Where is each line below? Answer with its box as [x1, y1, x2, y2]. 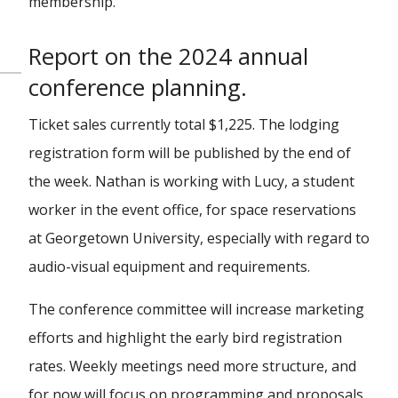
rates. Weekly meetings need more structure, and [28, 356, 356, 376]
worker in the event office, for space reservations [28, 200, 356, 219]
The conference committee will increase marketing [28, 299, 364, 319]
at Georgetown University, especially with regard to [28, 228, 370, 248]
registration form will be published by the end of [28, 143, 351, 163]
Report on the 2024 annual [28, 41, 308, 72]
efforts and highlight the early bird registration [28, 328, 342, 347]
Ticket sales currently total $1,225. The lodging [28, 115, 339, 134]
